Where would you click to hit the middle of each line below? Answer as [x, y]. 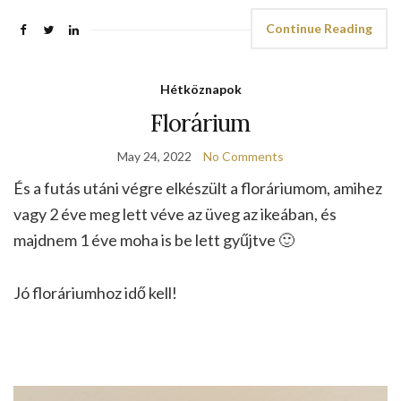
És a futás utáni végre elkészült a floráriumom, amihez [198, 188]
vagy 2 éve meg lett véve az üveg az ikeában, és [175, 214]
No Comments [243, 157]
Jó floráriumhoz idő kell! [95, 293]
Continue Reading [319, 29]
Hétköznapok [200, 90]
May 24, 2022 [154, 157]
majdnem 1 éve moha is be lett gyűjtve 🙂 [154, 240]
